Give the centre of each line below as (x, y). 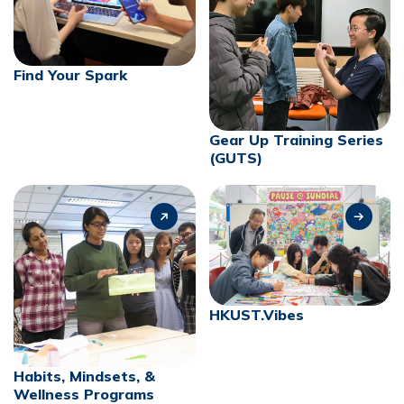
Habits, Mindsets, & (84, 376)
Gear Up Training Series (296, 140)
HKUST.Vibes (256, 315)
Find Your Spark (70, 75)
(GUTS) (235, 158)
